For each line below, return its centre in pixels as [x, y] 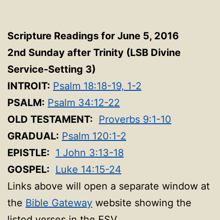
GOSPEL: [28, 169]
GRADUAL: [33, 136]
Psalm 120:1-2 [94, 136]
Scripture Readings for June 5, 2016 [93, 36]
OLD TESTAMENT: [50, 119]
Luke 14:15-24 [88, 169]
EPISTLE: [28, 152]
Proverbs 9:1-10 [135, 119]
